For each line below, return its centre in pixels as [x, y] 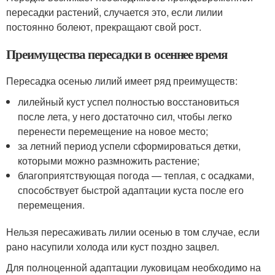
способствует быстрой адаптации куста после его [131, 190]
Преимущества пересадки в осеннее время [117, 54]
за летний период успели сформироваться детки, [130, 146]
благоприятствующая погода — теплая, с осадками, [136, 175]
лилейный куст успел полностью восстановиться [129, 102]
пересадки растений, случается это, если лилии [114, 12]
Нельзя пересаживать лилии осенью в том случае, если [133, 232]
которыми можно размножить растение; [109, 161]
